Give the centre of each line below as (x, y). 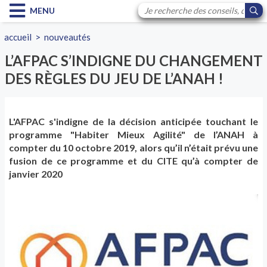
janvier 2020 (36, 174)
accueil (18, 37)
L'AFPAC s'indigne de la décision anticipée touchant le (133, 122)
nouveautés (68, 37)
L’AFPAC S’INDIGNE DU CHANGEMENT (133, 60)
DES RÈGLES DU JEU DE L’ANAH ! (114, 78)
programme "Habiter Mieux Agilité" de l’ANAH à (133, 135)
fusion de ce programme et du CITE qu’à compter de (133, 161)
